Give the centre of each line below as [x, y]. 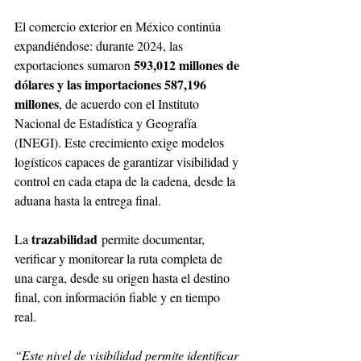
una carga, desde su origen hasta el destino [124, 278]
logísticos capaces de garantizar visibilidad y [128, 162]
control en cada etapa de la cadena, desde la [127, 181]
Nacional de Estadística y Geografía [107, 123]
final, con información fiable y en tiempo [119, 297]
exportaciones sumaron [74, 65]
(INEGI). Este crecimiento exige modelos [121, 143]
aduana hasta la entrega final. [88, 201]
